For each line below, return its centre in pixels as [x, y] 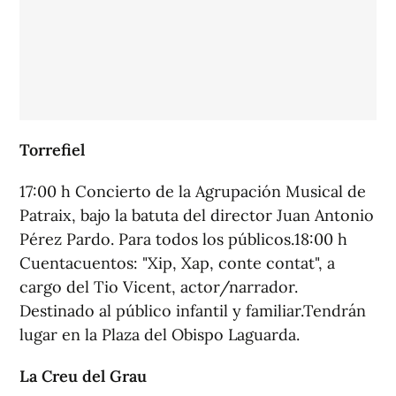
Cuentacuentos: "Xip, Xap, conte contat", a [177, 263]
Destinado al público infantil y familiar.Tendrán [193, 311]
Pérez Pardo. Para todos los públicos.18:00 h [183, 239]
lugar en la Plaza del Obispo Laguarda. [160, 335]
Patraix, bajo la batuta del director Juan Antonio [197, 215]
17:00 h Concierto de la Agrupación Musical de [193, 191]
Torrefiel [52, 150]
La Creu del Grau [83, 376]
